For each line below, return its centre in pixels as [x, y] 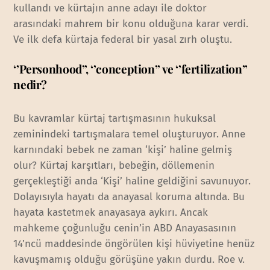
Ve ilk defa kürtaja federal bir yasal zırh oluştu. [123, 39]
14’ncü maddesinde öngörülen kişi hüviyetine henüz [134, 243]
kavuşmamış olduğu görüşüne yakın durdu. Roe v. [129, 259]
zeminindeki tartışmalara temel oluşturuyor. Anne [130, 134]
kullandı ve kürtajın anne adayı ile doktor [110, 8]
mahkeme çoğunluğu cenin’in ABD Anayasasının [125, 228]
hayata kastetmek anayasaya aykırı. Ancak [111, 212]
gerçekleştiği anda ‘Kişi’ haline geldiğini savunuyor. [132, 181]
